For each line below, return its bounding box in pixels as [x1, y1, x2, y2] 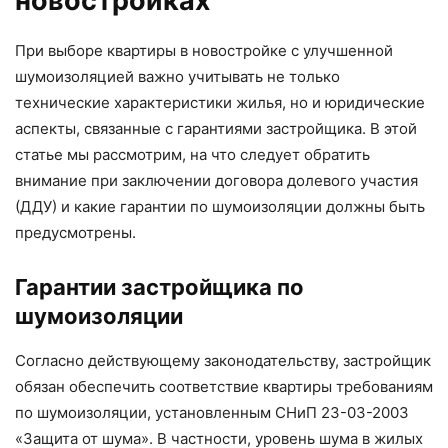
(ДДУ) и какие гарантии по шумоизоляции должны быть [15, 197, 425, 217]
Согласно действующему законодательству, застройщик [15, 351, 431, 371]
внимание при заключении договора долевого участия [15, 171, 418, 191]
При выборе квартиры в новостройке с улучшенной [15, 41, 393, 61]
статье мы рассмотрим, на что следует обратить [15, 145, 370, 165]
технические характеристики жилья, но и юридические [15, 93, 425, 113]
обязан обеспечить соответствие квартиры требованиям [15, 377, 433, 397]
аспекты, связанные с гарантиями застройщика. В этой [15, 119, 417, 139]
